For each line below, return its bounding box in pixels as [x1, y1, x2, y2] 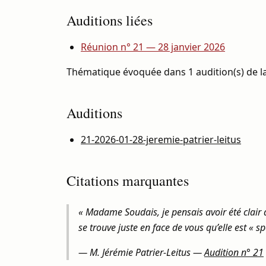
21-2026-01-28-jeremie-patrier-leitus [81, 133, 241, 146]
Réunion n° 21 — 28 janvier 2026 [81, 40, 225, 53]
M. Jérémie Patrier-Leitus [90, 246, 191, 259]
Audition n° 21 [204, 246, 264, 259]
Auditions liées [66, 11, 153, 30]
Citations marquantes [66, 171, 189, 190]
